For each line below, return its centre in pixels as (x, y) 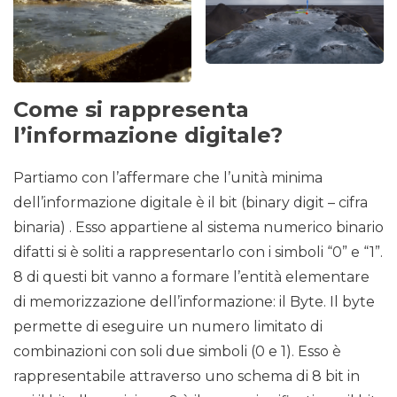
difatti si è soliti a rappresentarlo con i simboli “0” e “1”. (198, 252)
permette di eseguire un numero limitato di (168, 326)
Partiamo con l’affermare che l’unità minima (168, 177)
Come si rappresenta (131, 109)
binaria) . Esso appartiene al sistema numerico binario (198, 227)
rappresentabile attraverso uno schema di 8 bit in (187, 376)
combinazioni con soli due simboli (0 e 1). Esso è (177, 351)
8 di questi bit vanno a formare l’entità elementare (191, 276)
